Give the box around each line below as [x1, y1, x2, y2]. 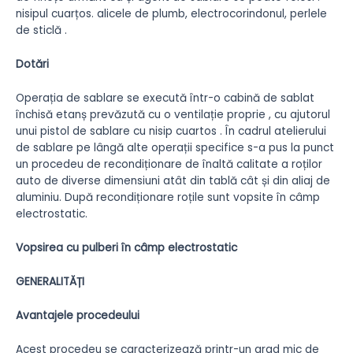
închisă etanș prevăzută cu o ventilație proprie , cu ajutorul [16, 107, 330, 123]
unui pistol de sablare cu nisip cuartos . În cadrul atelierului [16, 124, 326, 139]
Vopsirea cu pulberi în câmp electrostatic [16, 240, 237, 255]
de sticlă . [16, 23, 67, 39]
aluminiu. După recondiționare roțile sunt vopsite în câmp [16, 190, 320, 206]
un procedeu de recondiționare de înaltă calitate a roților [16, 157, 322, 173]
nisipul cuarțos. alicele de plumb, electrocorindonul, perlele [16, 6, 327, 22]
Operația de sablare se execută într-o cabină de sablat [16, 91, 314, 106]
